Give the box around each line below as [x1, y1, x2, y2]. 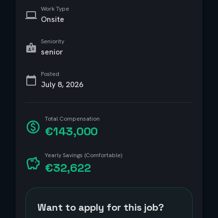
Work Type [41, 5, 69, 13]
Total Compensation [45, 115, 100, 123]
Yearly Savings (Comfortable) [45, 151, 122, 159]
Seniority [41, 37, 64, 45]
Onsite [41, 14, 64, 24]
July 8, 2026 [41, 79, 83, 90]
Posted [41, 70, 59, 78]
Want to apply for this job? [37, 201, 164, 214]
